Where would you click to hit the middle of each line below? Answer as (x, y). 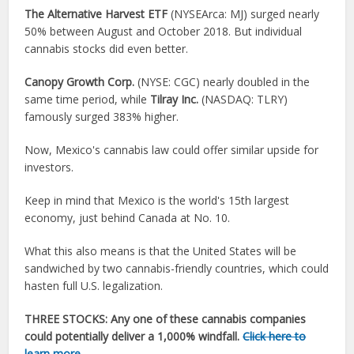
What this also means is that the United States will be (161, 251)
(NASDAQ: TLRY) (243, 99)
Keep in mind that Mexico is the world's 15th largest (157, 200)
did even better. (147, 49)
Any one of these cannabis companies (207, 319)
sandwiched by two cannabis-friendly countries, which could (177, 268)
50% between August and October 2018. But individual (164, 31)
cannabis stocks (66, 49)
